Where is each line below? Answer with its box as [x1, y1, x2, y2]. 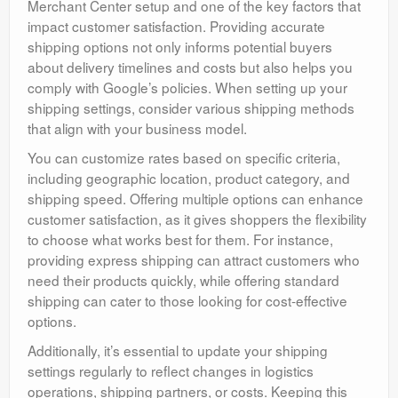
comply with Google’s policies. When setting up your [28, 77, 347, 98]
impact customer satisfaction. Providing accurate [28, 16, 325, 36]
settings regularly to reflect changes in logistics [28, 361, 314, 381]
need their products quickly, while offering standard [28, 270, 339, 291]
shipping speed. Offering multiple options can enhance [28, 188, 363, 209]
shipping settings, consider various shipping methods [28, 98, 354, 118]
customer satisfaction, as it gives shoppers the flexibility [28, 209, 367, 229]
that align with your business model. [28, 118, 247, 139]
